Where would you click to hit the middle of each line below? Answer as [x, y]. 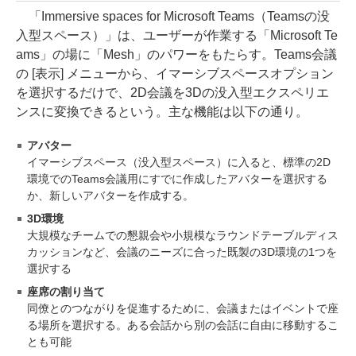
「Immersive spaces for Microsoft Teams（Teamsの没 [173, 17]
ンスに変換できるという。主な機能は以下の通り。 [162, 112]
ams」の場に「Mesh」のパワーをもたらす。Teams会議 [176, 55]
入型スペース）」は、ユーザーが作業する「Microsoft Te [177, 36]
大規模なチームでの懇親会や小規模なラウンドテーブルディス [183, 236]
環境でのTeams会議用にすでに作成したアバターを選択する [177, 179]
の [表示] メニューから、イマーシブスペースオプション [175, 74]
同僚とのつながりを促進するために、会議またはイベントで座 [183, 309]
